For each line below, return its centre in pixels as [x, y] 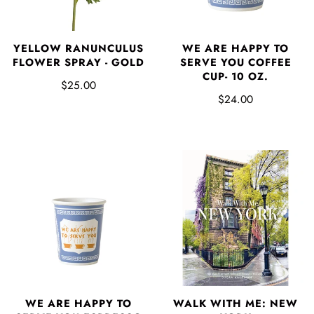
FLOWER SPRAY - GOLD [78, 62]
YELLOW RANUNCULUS [78, 48]
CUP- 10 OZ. [235, 76]
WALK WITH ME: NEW [235, 303]
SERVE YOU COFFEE [235, 62]
